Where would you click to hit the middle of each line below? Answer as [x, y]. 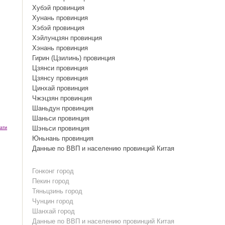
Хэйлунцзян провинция [67, 38]
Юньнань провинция [63, 138]
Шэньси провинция [61, 128]
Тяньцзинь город [58, 191]
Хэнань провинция [60, 48]
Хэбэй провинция [59, 28]
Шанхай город [54, 211]
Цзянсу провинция [60, 78]
